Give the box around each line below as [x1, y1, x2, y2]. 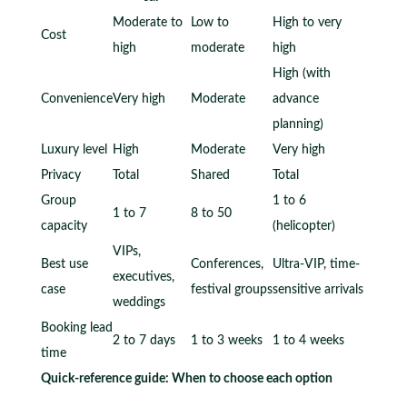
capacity [40, 219, 87, 233]
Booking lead [40, 321, 113, 334]
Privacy [40, 168, 81, 182]
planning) [272, 117, 323, 131]
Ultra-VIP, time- [272, 257, 360, 271]
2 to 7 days [112, 333, 175, 347]
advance [272, 92, 319, 105]
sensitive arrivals [272, 283, 363, 296]
